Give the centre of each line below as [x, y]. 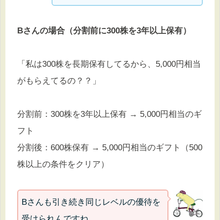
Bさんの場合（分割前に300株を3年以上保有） [104, 31]
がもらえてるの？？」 [59, 81]
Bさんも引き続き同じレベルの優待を [91, 202]
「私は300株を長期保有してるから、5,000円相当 [109, 64]
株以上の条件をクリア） [63, 165]
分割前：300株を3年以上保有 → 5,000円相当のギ [110, 114]
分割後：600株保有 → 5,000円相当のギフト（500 [110, 148]
